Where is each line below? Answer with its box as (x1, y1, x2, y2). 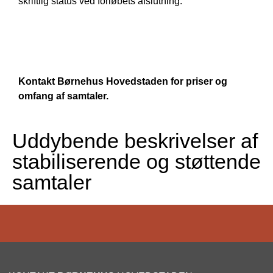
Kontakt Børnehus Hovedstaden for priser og (18, 76, 227, 87)
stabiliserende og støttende (12, 149, 261, 173)
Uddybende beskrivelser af (12, 129, 258, 152)
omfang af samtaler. (18, 90, 108, 101)
